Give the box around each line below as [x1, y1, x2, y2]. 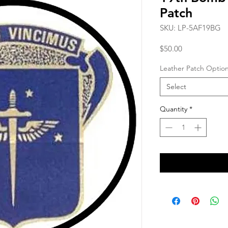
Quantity [160, 104, 187, 114]
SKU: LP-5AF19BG [160, 23, 221, 33]
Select [166, 82, 186, 92]
